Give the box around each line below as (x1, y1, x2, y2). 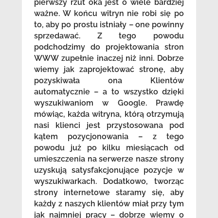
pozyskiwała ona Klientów (34, 76, 184, 86)
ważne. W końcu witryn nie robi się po (34, 9, 184, 18)
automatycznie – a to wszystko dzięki (34, 87, 184, 97)
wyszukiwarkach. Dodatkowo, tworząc (34, 177, 184, 186)
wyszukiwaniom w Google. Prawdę (34, 98, 184, 108)
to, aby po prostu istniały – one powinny (34, 20, 184, 30)
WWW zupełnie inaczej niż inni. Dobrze (34, 54, 184, 63)
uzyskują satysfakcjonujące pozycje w (34, 165, 184, 175)
